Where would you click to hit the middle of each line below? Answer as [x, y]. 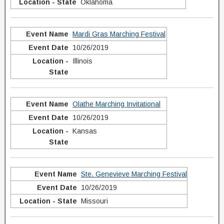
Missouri [94, 201]
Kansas [85, 131]
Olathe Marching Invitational [116, 104]
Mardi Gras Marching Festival [119, 34]
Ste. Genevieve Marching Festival [134, 174]
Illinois [82, 61]
